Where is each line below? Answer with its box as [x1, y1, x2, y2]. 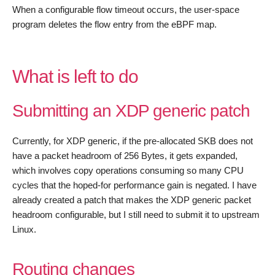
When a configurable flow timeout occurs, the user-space [12, 4, 239, 15]
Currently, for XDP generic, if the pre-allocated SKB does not [12, 136, 253, 146]
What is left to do [12, 66, 138, 87]
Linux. [12, 224, 36, 234]
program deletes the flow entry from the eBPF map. [12, 19, 217, 29]
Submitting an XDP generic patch [12, 101, 250, 120]
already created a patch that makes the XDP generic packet [12, 195, 251, 205]
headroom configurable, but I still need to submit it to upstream [12, 209, 260, 220]
